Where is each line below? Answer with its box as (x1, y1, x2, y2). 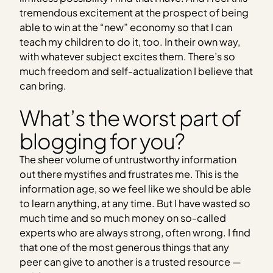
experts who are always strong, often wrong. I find (19, 226, 251, 239)
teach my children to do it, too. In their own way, (19, 35, 241, 48)
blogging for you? (19, 127, 185, 155)
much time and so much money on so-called (19, 211, 227, 225)
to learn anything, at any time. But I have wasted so (19, 197, 251, 210)
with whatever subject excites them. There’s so (19, 49, 236, 63)
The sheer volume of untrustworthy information (19, 153, 237, 166)
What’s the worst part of (19, 104, 241, 132)
